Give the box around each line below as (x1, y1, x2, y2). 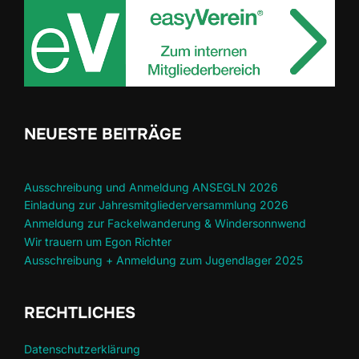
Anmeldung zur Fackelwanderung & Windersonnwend (24, 216, 306, 231)
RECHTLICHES (24, 302, 135, 323)
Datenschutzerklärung (24, 342, 140, 357)
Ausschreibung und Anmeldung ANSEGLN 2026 (24, 179, 278, 194)
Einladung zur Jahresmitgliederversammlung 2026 (24, 198, 288, 212)
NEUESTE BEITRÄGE (24, 123, 181, 144)
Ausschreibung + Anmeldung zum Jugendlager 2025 (24, 252, 303, 267)
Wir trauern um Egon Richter (24, 234, 171, 248)
